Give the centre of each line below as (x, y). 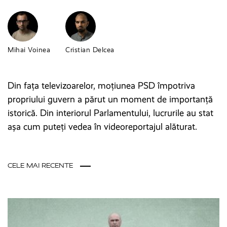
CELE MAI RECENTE (41, 166)
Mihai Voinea (29, 50)
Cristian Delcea (90, 50)
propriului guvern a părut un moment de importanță (110, 99)
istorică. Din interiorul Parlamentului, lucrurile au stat (110, 113)
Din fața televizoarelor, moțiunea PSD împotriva (101, 86)
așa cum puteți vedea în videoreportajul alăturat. (102, 127)
